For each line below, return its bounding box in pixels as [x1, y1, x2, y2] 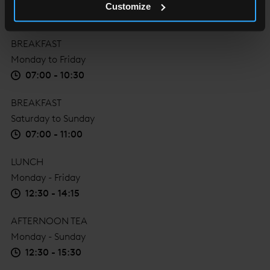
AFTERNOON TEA [11, 215, 87, 227]
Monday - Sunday [11, 231, 86, 243]
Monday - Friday [11, 172, 80, 184]
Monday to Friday [11, 54, 86, 66]
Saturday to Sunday [11, 113, 95, 125]
